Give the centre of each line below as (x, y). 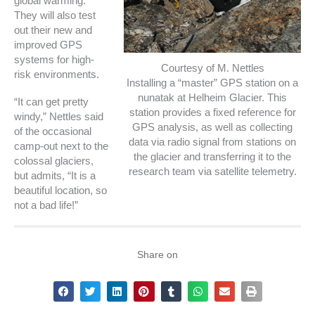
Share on (157, 255)
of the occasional (53, 131)
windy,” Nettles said (59, 116)
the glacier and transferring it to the (212, 156)
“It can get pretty (51, 102)
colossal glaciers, (54, 161)
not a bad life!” (46, 205)
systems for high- (54, 60)
